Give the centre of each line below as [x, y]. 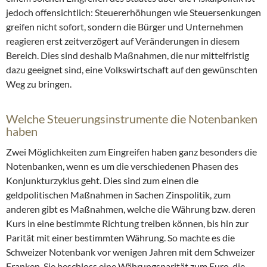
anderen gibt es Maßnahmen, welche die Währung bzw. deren [131, 209]
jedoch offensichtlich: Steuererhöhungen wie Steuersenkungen [133, 13]
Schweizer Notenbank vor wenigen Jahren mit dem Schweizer [131, 252]
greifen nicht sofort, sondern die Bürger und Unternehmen [125, 27]
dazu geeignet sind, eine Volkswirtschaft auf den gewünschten [132, 70]
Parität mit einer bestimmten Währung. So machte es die [120, 238]
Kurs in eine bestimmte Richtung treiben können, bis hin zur [127, 223]
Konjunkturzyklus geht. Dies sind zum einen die [102, 181]
